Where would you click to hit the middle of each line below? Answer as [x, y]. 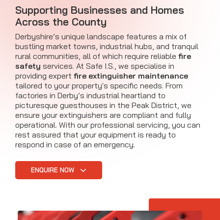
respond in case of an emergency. [75, 145]
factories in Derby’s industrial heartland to [90, 96]
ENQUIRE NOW [54, 170]
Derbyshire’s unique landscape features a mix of [101, 37]
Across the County [61, 22]
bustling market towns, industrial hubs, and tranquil [107, 46]
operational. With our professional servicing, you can [108, 125]
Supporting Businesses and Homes [100, 10]
